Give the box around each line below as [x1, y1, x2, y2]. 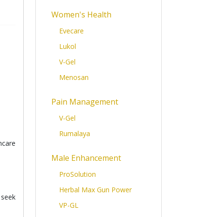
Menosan [59, 73, 89, 82]
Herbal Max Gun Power [59, 185, 132, 194]
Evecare [59, 26, 84, 35]
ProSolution [59, 170, 96, 179]
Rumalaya [59, 129, 90, 138]
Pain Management [51, 96, 118, 107]
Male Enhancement [51, 153, 121, 163]
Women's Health [51, 9, 111, 20]
